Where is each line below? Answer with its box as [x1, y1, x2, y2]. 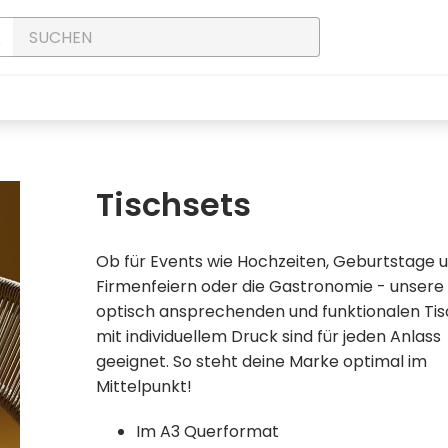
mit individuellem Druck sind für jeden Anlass [95, 325, 441, 348]
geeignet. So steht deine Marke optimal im [95, 350, 427, 373]
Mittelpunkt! [95, 375, 200, 398]
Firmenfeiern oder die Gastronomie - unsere [95, 275, 444, 298]
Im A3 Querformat [135, 420, 287, 443]
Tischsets [95, 182, 251, 227]
